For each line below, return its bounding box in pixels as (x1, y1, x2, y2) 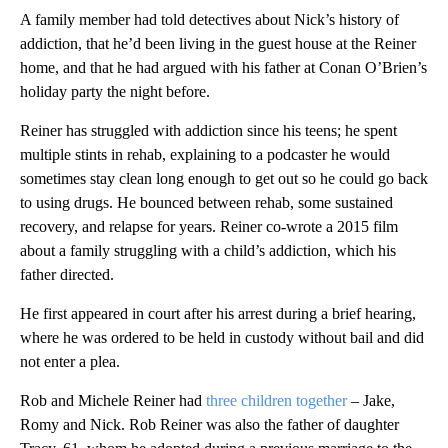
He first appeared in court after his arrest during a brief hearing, (20, 305, 416, 323)
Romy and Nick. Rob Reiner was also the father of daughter (20, 416, 399, 434)
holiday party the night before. (20, 83, 210, 101)
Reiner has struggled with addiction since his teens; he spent (20, 122, 397, 140)
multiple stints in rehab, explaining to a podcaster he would (20, 146, 390, 164)
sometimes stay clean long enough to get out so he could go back (20, 170, 428, 188)
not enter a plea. (20, 353, 120, 371)
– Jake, (347, 392, 395, 410)
